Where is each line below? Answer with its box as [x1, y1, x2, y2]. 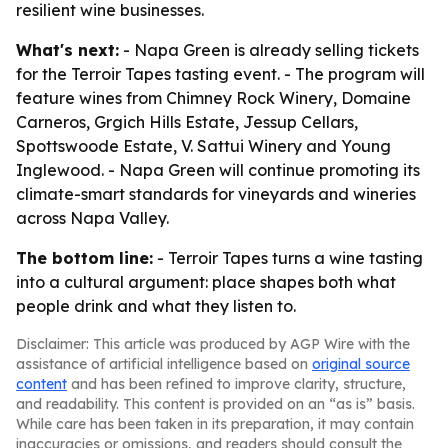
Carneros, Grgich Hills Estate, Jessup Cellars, [16, 112, 358, 132]
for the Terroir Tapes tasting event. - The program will [16, 64, 425, 84]
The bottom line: [16, 248, 153, 268]
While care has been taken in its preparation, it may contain [16, 415, 414, 433]
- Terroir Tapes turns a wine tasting [153, 248, 423, 268]
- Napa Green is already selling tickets [119, 40, 419, 60]
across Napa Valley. [16, 208, 169, 228]
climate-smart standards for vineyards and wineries [16, 184, 416, 204]
